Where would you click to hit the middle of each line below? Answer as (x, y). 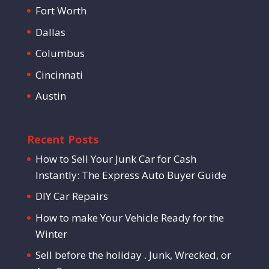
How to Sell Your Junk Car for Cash (116, 159)
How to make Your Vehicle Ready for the (129, 217)
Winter (51, 234)
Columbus (60, 53)
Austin (50, 96)
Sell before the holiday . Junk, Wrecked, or (133, 255)
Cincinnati (59, 74)
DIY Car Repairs (71, 196)
